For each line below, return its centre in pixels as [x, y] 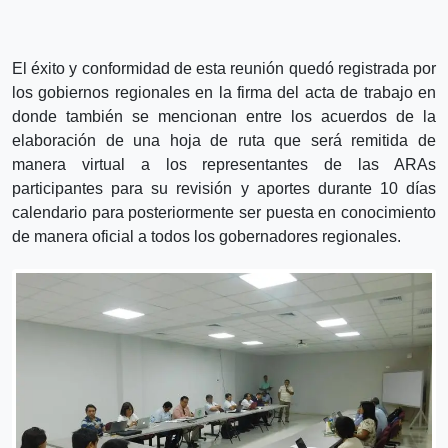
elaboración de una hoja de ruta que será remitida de [224, 140]
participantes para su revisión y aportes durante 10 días [224, 188]
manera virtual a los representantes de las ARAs [224, 164]
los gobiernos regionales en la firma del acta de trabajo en [224, 92]
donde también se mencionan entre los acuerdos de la [224, 116]
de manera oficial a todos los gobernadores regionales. [206, 236]
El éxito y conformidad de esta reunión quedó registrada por [224, 68]
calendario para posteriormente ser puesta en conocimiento [224, 212]
